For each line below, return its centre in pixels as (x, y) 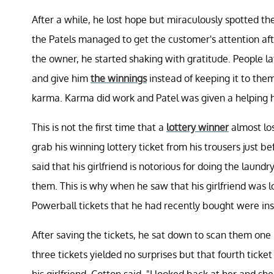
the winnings (119, 78)
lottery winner (198, 127)
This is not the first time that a (99, 127)
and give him (61, 78)
